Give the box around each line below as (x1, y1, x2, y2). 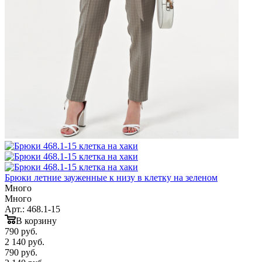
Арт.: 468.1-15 (5, 204, 60, 214)
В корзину (16, 215, 57, 226)
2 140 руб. (5, 236, 44, 247)
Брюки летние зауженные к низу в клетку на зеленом (5, 172, 218, 182)
